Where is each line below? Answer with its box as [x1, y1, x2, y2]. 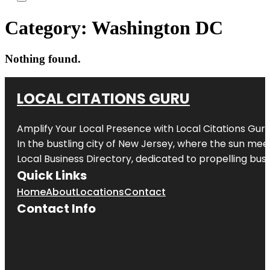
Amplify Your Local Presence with [17, 121, 176, 136]
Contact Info [17, 199, 96, 217]
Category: [5, 17, 92, 39]
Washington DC [92, 17, 223, 39]
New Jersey [118, 136, 173, 151]
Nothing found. [5, 52, 81, 65]
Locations [76, 184, 124, 199]
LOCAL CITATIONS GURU [17, 88, 190, 108]
